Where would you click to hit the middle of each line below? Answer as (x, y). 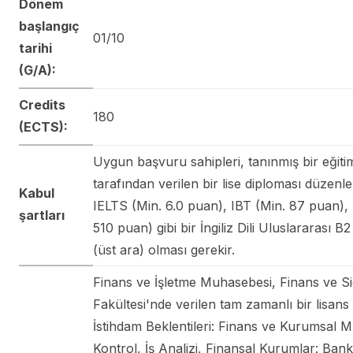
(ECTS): (43, 126)
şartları (42, 215)
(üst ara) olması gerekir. (164, 249)
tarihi (35, 48)
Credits (42, 104)
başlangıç (49, 26)
